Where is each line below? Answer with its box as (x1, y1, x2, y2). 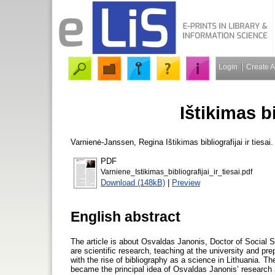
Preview (172, 177, 200, 187)
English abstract (71, 208, 180, 225)
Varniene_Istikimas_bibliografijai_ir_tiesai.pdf (101, 168, 252, 176)
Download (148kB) (101, 177, 165, 187)
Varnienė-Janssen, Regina (71, 137, 163, 147)
